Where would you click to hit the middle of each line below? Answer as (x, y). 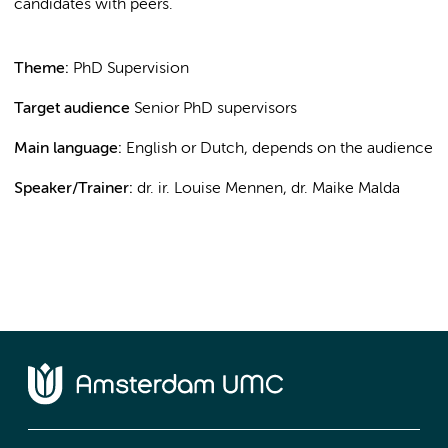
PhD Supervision (131, 69)
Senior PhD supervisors (215, 109)
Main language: (68, 149)
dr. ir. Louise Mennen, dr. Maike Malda (268, 189)
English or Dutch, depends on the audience (279, 149)
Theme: (41, 69)
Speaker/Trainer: (73, 189)
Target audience (72, 109)
